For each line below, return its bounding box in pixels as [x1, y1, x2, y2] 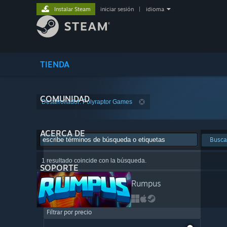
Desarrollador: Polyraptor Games [42, 98, 132, 105]
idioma [146, 6, 164, 13]
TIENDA [40, 59, 69, 69]
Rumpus [131, 178, 161, 188]
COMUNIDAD [40, 94, 90, 104]
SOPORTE [40, 163, 79, 173]
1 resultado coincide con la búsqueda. [42, 157, 146, 164]
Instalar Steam [54, 6, 91, 13]
